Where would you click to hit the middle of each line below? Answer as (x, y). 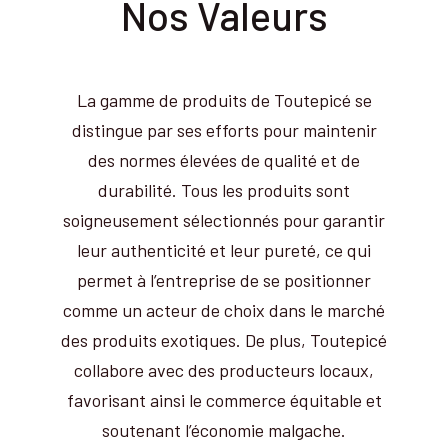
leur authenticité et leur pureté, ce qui (224, 249)
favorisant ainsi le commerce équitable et (224, 399)
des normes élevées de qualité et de (224, 159)
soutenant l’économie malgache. (224, 429)
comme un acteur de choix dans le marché (224, 309)
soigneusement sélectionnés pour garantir (224, 219)
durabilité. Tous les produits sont (224, 189)
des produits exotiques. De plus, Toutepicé (224, 339)
